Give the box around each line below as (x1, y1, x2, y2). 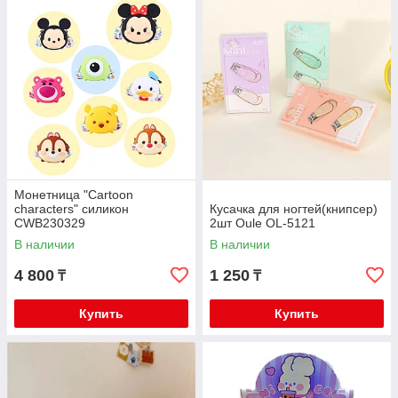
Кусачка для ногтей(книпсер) (210, 202, 378, 216)
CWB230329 (14, 216, 85, 230)
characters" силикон (14, 202, 129, 216)
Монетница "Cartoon (14, 187, 133, 202)
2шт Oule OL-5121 (210, 216, 315, 230)
